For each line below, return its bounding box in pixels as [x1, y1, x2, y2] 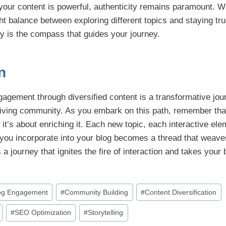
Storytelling [88, 209, 124, 217]
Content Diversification [145, 188, 217, 196]
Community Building [65, 188, 129, 196]
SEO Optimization [15, 209, 72, 217]
